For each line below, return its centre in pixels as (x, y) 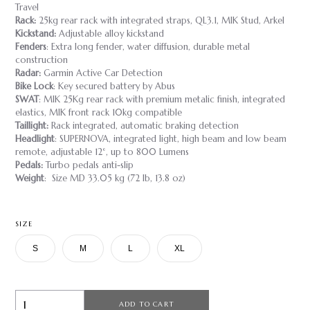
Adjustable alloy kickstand (110, 34)
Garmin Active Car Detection (102, 73)
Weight (30, 178)
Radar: (28, 73)
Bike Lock (34, 86)
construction (42, 60)
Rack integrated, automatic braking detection (144, 126)
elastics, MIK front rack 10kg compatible (99, 112)
